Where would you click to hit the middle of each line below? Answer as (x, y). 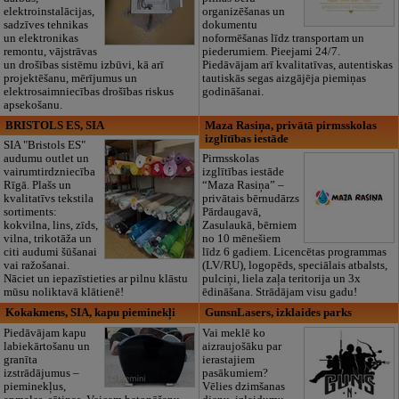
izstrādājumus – (41, 373)
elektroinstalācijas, (49, 11)
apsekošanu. (33, 105)
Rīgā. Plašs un (37, 186)
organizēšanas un (244, 11)
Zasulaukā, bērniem (250, 226)
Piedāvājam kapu (45, 333)
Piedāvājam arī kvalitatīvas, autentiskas (298, 65)
